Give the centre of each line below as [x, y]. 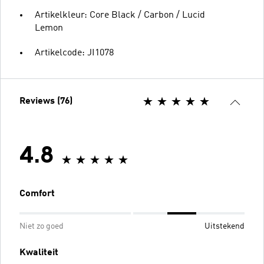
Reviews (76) [46, 101]
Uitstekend [225, 226]
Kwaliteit [39, 253]
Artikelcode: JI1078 [74, 53]
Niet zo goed [42, 226]
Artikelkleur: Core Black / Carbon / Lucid [120, 15]
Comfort [37, 194]
